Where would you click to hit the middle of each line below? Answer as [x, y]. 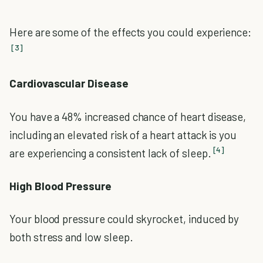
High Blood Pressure [60, 186]
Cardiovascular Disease [69, 83]
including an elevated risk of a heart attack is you [123, 134]
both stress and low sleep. [71, 237]
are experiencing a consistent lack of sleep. [110, 153]
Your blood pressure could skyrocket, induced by [124, 219]
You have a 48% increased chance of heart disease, [128, 116]
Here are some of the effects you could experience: [131, 32]
